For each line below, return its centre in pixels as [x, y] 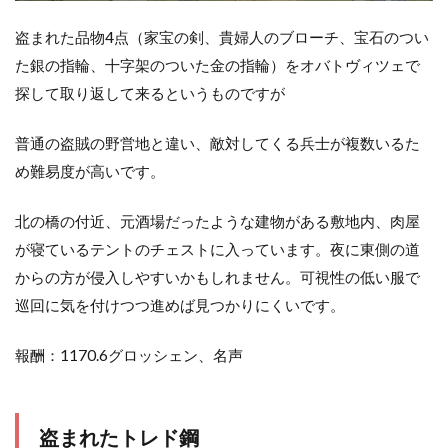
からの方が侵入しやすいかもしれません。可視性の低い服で [217, 277]
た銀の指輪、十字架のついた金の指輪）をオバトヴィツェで [217, 65]
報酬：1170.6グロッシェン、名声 [129, 355]
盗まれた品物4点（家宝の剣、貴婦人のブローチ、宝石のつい [222, 37]
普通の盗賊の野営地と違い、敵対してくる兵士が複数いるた [217, 143]
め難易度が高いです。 [90, 171]
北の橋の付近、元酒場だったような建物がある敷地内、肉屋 [217, 221]
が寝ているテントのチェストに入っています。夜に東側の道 [217, 249]
